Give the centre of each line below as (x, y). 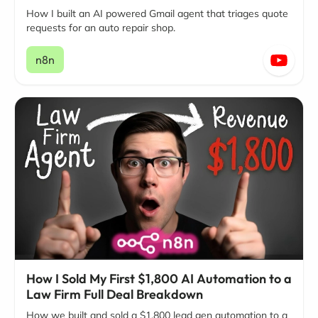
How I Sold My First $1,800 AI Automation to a (159, 278)
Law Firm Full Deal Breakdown (115, 294)
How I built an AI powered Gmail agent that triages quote (157, 14)
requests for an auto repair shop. (101, 28)
